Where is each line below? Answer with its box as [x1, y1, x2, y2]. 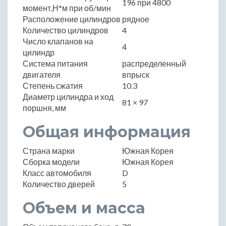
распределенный [122, 58, 186, 68]
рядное [122, 14, 149, 24]
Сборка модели [23, 156, 80, 166]
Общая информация [23, 122, 191, 141]
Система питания [23, 58, 88, 68]
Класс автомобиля [23, 167, 91, 178]
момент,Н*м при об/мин [23, 3, 111, 13]
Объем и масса [23, 198, 145, 217]
